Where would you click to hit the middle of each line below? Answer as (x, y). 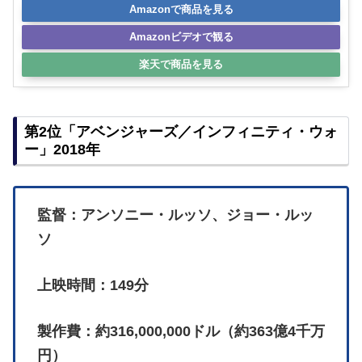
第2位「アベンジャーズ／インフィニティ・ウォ (181, 131)
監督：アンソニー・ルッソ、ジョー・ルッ (175, 215)
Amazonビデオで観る (181, 36)
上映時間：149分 (93, 286)
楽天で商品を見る (181, 64)
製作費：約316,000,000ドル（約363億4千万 (181, 332)
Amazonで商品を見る (181, 9)
